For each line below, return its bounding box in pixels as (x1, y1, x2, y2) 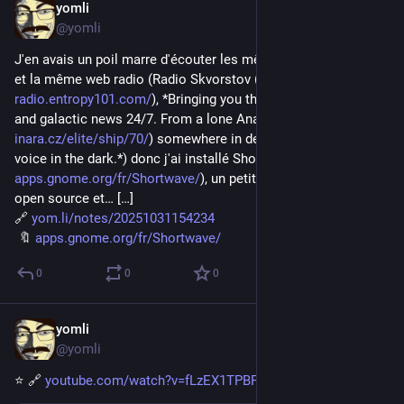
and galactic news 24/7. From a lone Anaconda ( (14, 110, 305, 127)
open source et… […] (14, 189, 133, 207)
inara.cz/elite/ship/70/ (14, 130, 149, 147)
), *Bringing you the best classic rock (151, 90, 372, 107)
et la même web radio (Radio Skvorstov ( (14, 70, 259, 87)
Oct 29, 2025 (316, 322, 390, 339)
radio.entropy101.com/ (14, 90, 151, 107)
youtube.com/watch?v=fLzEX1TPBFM (45, 372, 270, 389)
